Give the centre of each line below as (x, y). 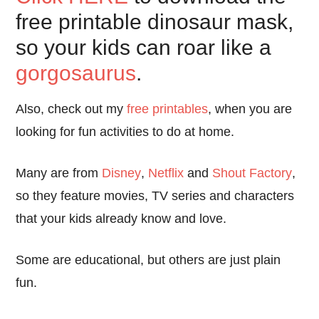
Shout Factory (252, 173)
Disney (122, 173)
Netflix (166, 173)
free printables (168, 109)
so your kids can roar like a (144, 47)
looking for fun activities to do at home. (125, 132)
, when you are (250, 109)
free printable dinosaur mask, (155, 22)
